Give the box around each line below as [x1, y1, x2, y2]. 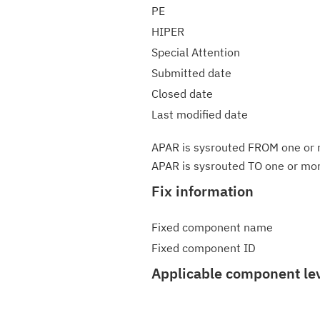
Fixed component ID [151, 241, 256, 255]
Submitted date [151, 66, 231, 80]
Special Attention [151, 45, 240, 59]
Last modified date [151, 107, 248, 121]
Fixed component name [151, 220, 273, 234]
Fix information [151, 181, 254, 201]
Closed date [151, 86, 213, 101]
